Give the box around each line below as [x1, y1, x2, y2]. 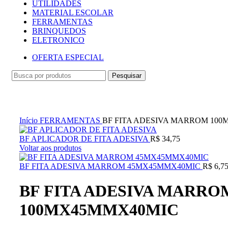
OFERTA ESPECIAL [32, 53, 104, 62]
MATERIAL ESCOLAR [32, 8, 113, 17]
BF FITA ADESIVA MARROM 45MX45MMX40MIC [19, 162, 203, 170]
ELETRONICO [32, 36, 84, 44]
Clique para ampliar [19, 107, 82, 116]
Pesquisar [112, 72, 141, 79]
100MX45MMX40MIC [19, 201, 179, 219]
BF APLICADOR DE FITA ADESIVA [19, 134, 150, 143]
